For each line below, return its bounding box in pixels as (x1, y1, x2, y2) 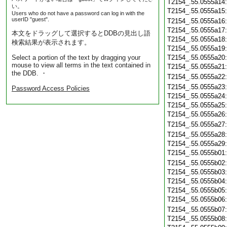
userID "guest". (12, 16, 49, 22)
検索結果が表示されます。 (12, 39, 91, 46)
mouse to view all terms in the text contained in (12, 61, 150, 69)
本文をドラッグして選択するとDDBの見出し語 (12, 29, 150, 37)
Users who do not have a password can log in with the (12, 10, 144, 16)
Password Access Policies (12, 85, 90, 92)
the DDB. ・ (12, 69, 47, 77)
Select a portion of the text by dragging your (12, 54, 140, 61)
